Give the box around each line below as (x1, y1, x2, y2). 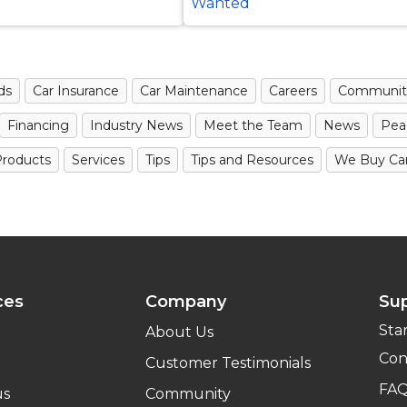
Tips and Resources (191, 151, 313, 168)
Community (144, 384, 231, 402)
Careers (269, 82, 317, 99)
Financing (7, 116, 69, 134)
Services (72, 151, 124, 168)
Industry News (90, 116, 183, 134)
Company (144, 291, 226, 312)
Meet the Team (203, 116, 303, 134)
